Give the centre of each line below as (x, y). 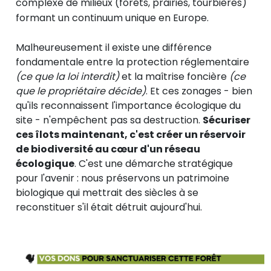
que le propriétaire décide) (81, 91)
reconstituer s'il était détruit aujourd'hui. (109, 207)
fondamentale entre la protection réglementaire (132, 62)
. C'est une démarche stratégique (154, 164)
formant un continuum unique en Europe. (112, 18)
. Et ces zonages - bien (199, 91)
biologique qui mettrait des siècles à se (107, 193)
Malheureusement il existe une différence (114, 48)
